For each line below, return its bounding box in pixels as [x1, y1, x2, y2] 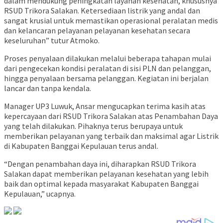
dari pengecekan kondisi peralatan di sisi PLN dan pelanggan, [4, 63, 211, 74]
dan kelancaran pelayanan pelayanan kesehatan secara [4, 25, 190, 36]
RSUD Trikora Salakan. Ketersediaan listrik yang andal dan [4, 5, 200, 16]
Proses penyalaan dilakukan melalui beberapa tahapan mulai [4, 53, 211, 64]
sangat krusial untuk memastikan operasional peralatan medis [4, 15, 218, 26]
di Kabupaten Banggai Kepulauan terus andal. [4, 141, 158, 151]
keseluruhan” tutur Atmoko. [4, 35, 100, 46]
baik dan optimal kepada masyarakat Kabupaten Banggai [4, 179, 199, 189]
